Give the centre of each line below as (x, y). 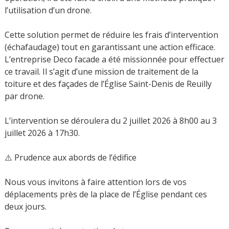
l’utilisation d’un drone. (48, 10)
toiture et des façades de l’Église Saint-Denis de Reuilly (108, 84)
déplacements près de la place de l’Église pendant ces (106, 194)
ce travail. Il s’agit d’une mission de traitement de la (101, 71)
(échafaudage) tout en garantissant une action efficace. (110, 47)
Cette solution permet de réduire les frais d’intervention (111, 35)
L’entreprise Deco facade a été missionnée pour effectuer (114, 59)
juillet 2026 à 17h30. (42, 133)
